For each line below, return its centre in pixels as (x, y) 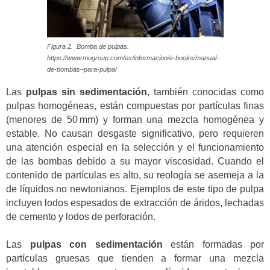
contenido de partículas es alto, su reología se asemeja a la (135, 175)
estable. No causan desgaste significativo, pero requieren (135, 133)
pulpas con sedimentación (96, 245)
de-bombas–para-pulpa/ (82, 70)
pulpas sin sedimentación (86, 92)
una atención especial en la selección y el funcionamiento (135, 147)
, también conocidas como (206, 92)
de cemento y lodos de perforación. (81, 216)
